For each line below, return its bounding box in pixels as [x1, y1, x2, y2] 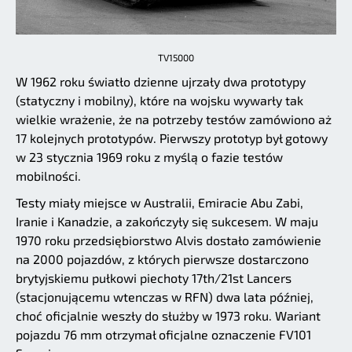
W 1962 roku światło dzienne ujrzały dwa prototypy [16, 74, 306, 90]
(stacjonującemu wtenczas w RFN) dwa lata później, [16, 289, 313, 305]
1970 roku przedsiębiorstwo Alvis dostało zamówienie [16, 233, 321, 248]
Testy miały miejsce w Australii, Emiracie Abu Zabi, [16, 195, 303, 211]
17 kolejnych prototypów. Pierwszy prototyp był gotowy [16, 130, 328, 146]
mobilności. [16, 168, 81, 184]
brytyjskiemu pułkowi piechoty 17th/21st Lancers [16, 270, 291, 286]
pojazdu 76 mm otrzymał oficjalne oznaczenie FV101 [16, 327, 311, 343]
